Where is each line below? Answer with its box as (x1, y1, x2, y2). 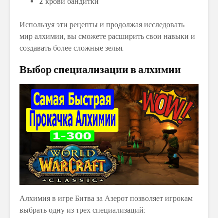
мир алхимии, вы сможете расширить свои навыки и (19, 31, 195, 41)
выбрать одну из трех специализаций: (19, 205, 145, 215)
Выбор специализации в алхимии (19, 62, 181, 75)
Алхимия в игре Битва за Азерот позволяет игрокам (19, 193, 193, 203)
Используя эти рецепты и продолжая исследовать (19, 19, 184, 29)
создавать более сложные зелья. (19, 43, 124, 53)
